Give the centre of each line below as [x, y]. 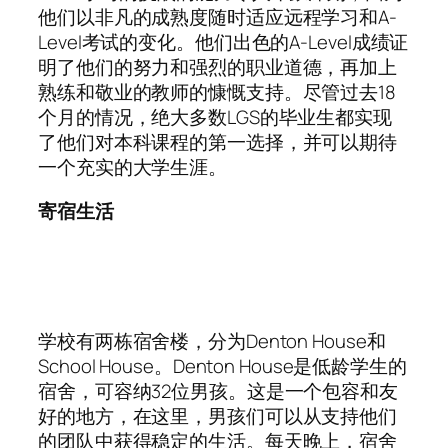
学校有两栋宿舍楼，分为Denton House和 [212, 341]
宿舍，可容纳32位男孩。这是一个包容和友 [218, 391]
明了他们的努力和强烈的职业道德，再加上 [218, 67]
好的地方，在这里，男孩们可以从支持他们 [218, 416]
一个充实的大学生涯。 [134, 167]
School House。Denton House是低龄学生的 [222, 366]
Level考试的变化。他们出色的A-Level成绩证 [223, 42]
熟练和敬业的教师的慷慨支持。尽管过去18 [217, 92]
